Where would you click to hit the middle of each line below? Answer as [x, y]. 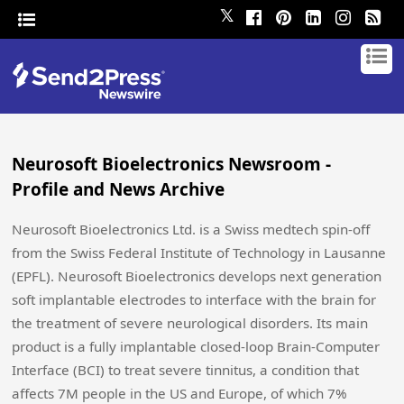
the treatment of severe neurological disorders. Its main [190, 323]
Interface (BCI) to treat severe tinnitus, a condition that [186, 370]
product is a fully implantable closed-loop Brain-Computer [196, 346]
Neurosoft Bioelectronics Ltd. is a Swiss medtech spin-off [191, 229]
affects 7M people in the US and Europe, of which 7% [180, 393]
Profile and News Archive [119, 189]
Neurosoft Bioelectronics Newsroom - [172, 164]
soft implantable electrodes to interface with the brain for [194, 299]
